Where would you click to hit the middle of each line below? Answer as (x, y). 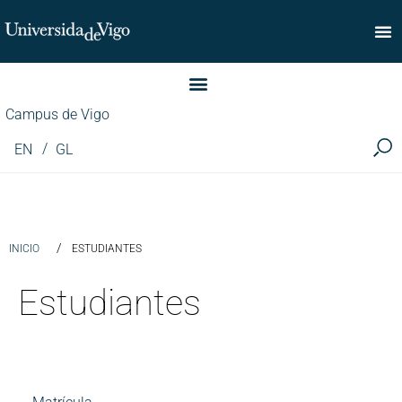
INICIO (24, 249)
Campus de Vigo (57, 114)
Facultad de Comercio (116, 88)
